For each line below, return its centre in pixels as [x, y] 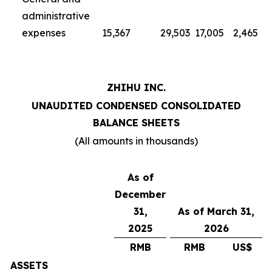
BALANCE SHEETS [136, 123]
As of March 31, [216, 211]
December [140, 194]
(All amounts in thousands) [136, 141]
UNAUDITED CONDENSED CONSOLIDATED [136, 106]
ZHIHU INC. [136, 87]
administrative [56, 16]
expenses [44, 33]
